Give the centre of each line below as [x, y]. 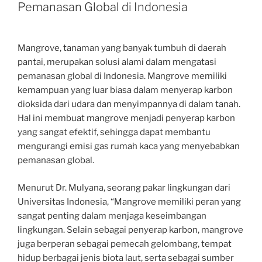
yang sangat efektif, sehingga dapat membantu [114, 132]
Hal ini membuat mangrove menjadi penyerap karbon [126, 118]
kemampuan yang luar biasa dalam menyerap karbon [125, 90]
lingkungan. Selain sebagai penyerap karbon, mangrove [130, 230]
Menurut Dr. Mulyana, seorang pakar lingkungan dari [124, 187]
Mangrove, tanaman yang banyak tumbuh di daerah [122, 48]
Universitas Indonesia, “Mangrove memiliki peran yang [129, 201]
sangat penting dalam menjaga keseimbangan [112, 216]
